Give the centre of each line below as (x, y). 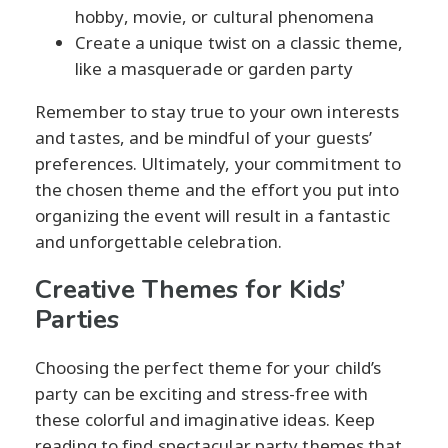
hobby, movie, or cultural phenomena (225, 16)
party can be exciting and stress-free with (202, 393)
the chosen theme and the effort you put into (217, 189)
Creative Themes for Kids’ (190, 289)
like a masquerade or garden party (214, 68)
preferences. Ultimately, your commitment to (218, 163)
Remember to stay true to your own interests (217, 111)
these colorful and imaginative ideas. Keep (205, 419)
